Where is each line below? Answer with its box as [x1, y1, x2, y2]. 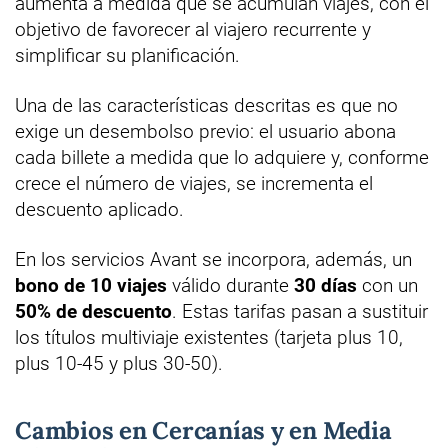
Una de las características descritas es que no [15, 93, 398, 117]
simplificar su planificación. [15, 43, 240, 67]
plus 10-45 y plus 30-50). [15, 351, 223, 375]
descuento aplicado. [15, 197, 184, 221]
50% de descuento [15, 299, 172, 323]
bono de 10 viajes [15, 273, 167, 297]
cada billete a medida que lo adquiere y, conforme [15, 145, 429, 169]
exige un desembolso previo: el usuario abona [15, 119, 396, 143]
